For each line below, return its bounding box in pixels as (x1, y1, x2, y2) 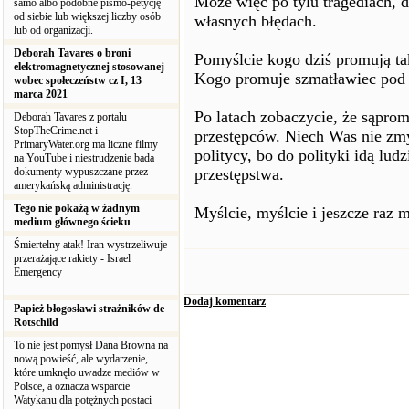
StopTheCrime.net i (14, 124, 98, 137)
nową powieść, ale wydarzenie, (14, 352, 148, 365)
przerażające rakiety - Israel (14, 252, 131, 265)
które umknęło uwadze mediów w (14, 366, 160, 379)
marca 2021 (14, 88, 68, 100)
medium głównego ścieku (14, 215, 131, 228)
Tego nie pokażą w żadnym (14, 202, 140, 215)
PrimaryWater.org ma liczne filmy (14, 138, 158, 151)
